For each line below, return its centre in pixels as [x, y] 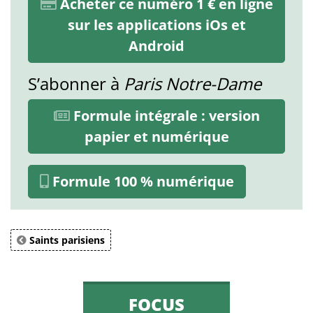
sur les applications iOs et [156, 25]
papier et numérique [156, 137]
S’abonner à [76, 84]
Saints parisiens [66, 240]
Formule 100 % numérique [141, 182]
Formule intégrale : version [165, 116]
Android [156, 46]
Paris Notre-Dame [192, 84]
